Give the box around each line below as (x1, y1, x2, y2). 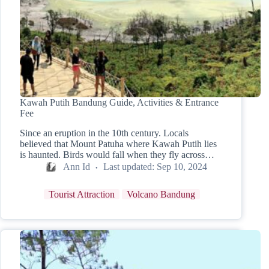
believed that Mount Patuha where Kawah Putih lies (20, 139, 217, 150)
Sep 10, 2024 (157, 161, 208, 172)
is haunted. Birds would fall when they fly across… (20, 150, 214, 160)
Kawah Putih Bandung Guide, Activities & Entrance (20, 97, 219, 108)
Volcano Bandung (127, 189, 195, 200)
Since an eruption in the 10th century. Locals (20, 128, 189, 139)
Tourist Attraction (49, 189, 115, 200)
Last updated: (103, 161, 154, 172)
